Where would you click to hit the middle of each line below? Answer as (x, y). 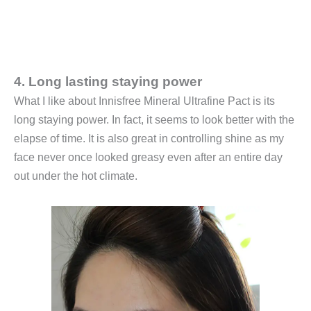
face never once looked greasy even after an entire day (148, 158)
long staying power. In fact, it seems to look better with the (154, 120)
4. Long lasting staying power (108, 82)
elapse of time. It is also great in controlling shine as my (149, 139)
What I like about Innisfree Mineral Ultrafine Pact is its (144, 101)
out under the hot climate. (76, 176)
